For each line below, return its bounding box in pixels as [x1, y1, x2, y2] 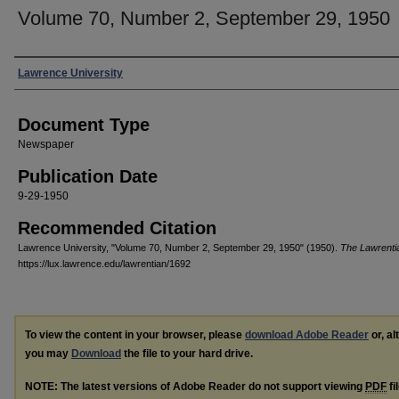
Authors [14, 61, 71, 85]
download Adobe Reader [245, 329, 369, 341]
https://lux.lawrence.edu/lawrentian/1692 [18, 258, 191, 269]
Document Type [18, 115, 150, 134]
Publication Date [18, 167, 158, 186]
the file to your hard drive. [121, 347, 253, 360]
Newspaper [18, 138, 74, 151]
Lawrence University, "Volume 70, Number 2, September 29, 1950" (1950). [18, 242, 340, 253]
